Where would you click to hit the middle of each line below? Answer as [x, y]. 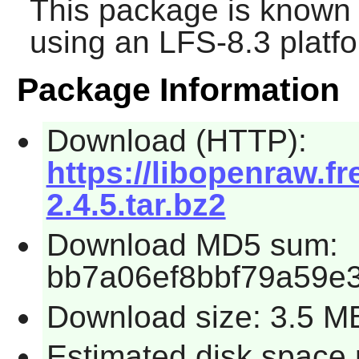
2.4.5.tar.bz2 [136, 205]
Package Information [178, 90]
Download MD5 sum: [192, 244]
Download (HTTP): [176, 141]
